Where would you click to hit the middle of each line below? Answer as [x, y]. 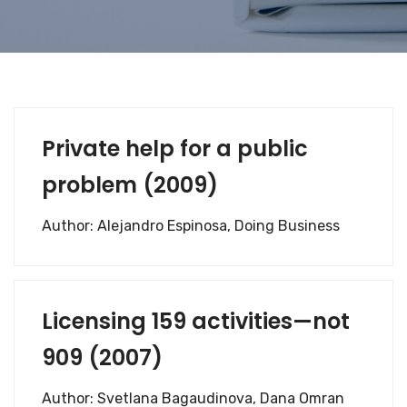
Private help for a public [175, 148]
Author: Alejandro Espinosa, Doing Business [191, 225]
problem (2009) [130, 184]
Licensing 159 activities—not [196, 321]
